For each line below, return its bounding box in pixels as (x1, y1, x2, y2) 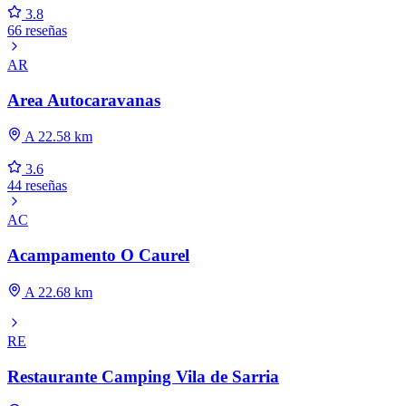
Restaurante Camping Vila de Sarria (7, 366, 279, 386)
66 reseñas (7, 22, 67, 38)
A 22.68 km (22, 284, 92, 300)
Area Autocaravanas (7, 90, 160, 110)
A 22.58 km (22, 129, 92, 145)
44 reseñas (7, 178, 67, 194)
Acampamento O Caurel (7, 246, 189, 266)
